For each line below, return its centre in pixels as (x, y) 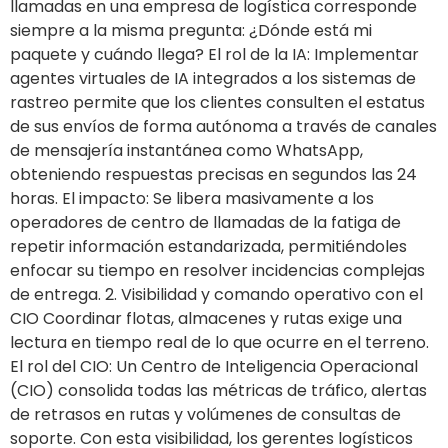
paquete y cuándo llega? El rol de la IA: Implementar (214, 55)
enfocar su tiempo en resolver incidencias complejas (217, 271)
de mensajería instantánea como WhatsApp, (186, 151)
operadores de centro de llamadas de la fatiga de (205, 223)
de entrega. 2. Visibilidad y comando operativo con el (216, 295)
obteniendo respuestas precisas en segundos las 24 (213, 175)
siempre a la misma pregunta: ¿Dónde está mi (191, 31)
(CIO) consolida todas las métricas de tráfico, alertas (218, 391)
